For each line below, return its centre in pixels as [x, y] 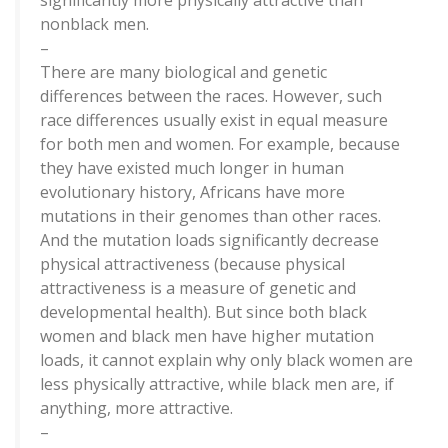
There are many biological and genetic [183, 72]
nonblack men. [94, 24]
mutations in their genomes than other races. [210, 216]
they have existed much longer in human [192, 168]
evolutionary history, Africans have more [192, 192]
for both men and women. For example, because [220, 144]
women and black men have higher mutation [207, 336]
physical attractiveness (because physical [192, 264]
